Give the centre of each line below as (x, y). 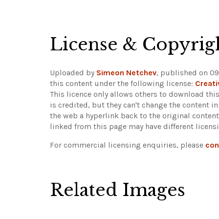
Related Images (118, 190)
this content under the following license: (122, 83)
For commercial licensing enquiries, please (128, 145)
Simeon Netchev (126, 72)
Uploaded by (73, 72)
